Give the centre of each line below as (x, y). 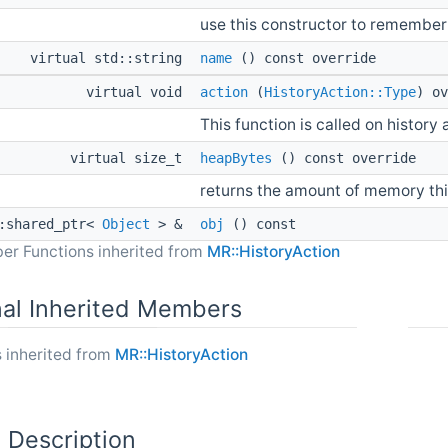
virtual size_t (130, 158)
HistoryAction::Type (340, 92)
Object (126, 224)
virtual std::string (110, 58)
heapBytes (236, 158)
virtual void (138, 92)
